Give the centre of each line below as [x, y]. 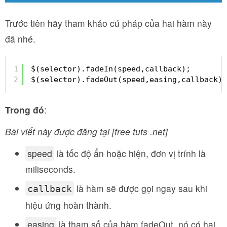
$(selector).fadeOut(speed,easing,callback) [127, 79]
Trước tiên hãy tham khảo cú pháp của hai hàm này [108, 23]
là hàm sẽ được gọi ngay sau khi [141, 188]
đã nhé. [20, 39]
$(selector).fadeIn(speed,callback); [111, 69]
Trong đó [25, 110]
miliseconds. [50, 169]
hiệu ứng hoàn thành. [68, 205]
